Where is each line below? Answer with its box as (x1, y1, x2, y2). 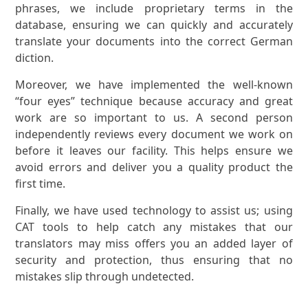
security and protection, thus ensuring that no (15, 252, 293, 267)
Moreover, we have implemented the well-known (15, 76, 293, 92)
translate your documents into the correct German (15, 33, 293, 49)
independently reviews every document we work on (15, 126, 293, 142)
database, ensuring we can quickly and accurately (15, 16, 293, 32)
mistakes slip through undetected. (15, 268, 195, 284)
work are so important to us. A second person (15, 109, 293, 125)
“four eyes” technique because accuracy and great (15, 93, 293, 109)
